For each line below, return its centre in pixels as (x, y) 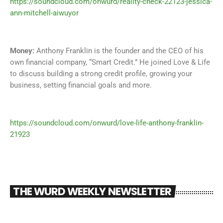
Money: (23, 51)
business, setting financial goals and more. (81, 85)
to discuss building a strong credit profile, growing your (101, 74)
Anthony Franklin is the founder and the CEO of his (120, 51)
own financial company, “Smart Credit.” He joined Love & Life (110, 62)
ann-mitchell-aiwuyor (44, 13)
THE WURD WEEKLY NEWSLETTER (92, 192)
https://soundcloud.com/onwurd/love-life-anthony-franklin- (107, 123)
